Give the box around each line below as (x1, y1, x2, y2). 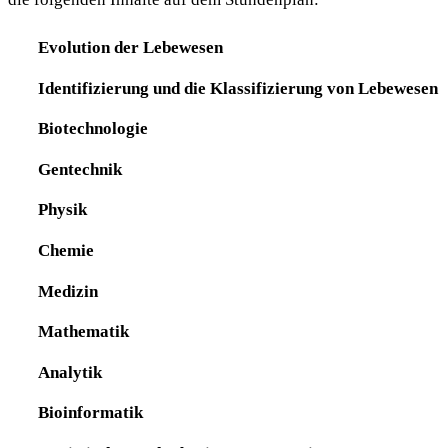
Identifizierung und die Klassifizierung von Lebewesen (37, 77, 438, 98)
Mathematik (37, 321, 129, 342)
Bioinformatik (37, 402, 143, 423)
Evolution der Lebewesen (37, 37, 223, 58)
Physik (37, 199, 87, 220)
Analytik (37, 361, 102, 382)
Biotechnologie (37, 118, 148, 139)
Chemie (37, 240, 94, 261)
